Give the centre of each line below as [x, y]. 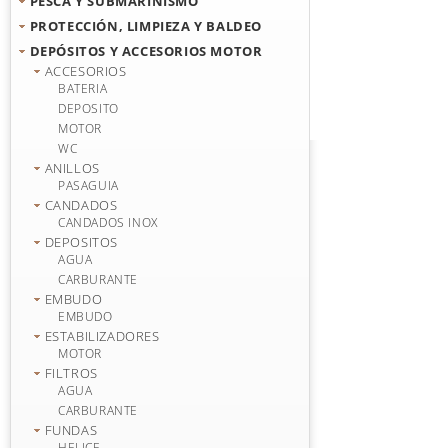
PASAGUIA [88, 185]
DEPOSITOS [81, 242]
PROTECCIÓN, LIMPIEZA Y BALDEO [146, 26]
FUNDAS [71, 430]
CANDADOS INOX [108, 222]
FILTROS [71, 373]
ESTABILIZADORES [102, 336]
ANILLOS [72, 168]
